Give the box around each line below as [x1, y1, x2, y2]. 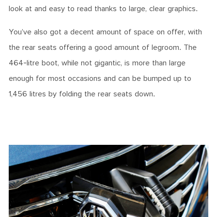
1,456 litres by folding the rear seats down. [9, 89, 157, 99]
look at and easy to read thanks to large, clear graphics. [9, 4, 198, 14]
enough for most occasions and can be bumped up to [9, 74, 191, 83]
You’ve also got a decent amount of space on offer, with [9, 27, 202, 37]
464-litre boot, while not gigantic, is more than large [9, 58, 186, 68]
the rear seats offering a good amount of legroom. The [9, 43, 197, 52]
